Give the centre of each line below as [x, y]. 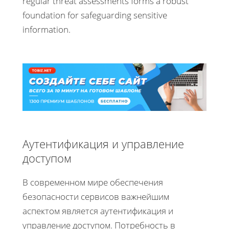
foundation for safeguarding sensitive [95, 15]
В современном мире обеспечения [93, 182]
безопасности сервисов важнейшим [96, 196]
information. [47, 29]
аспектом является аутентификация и [98, 211]
